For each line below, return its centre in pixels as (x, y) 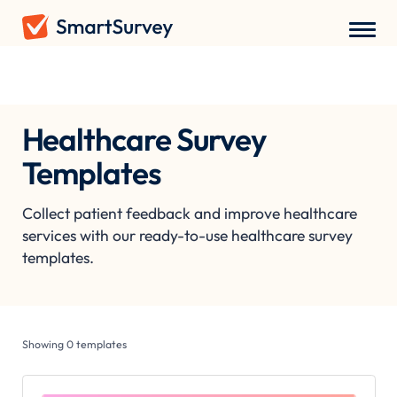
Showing (44, 344)
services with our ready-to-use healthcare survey (187, 235)
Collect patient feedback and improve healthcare (189, 213)
